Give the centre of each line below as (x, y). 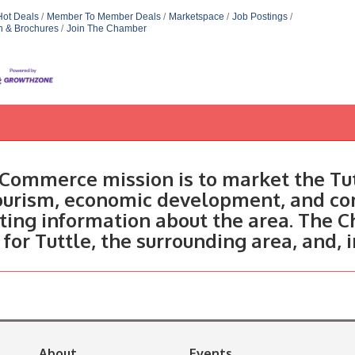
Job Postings (260, 17)
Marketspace (196, 17)
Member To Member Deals (103, 17)
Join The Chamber (107, 29)
